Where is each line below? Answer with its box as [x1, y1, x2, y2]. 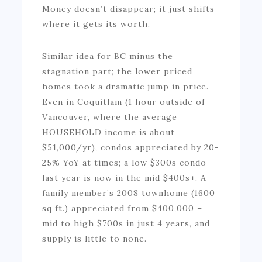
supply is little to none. [42, 233, 147, 244]
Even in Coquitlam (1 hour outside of [42, 96, 206, 107]
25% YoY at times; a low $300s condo [42, 157, 207, 168]
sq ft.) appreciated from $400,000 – [42, 202, 203, 213]
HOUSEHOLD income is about [42, 126, 175, 137]
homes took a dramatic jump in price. [42, 81, 209, 92]
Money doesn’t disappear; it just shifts [42, 3, 215, 14]
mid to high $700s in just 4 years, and [42, 218, 211, 229]
